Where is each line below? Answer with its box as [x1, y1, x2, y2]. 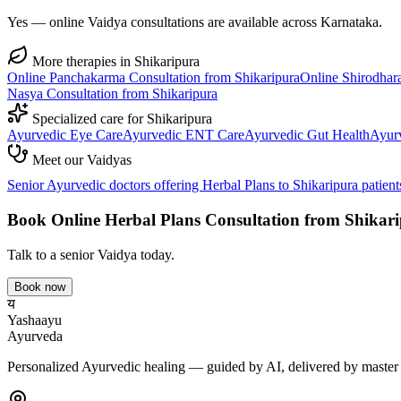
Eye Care [70, 127, 123, 143]
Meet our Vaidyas [29, 152, 132, 168]
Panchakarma [49, 70, 125, 86]
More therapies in [29, 54, 134, 70]
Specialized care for [29, 111, 147, 127]
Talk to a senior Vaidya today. [7, 246, 175, 262]
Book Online [7, 209, 105, 229]
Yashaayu [7, 311, 62, 328]
